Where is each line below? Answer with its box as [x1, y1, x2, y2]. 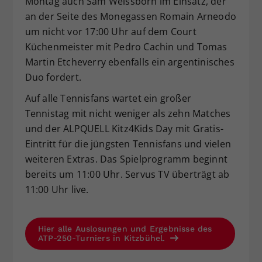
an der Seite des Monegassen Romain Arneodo [25, 10, 236, 23]
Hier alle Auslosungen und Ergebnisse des [37, 224, 212, 234]
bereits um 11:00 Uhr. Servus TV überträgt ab [25, 168, 230, 181]
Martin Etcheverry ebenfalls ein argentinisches [25, 56, 235, 69]
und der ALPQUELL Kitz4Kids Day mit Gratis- [25, 122, 223, 136]
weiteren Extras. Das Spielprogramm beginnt [25, 153, 227, 166]
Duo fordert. [25, 71, 81, 84]
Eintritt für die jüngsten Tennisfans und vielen [25, 137, 231, 151]
